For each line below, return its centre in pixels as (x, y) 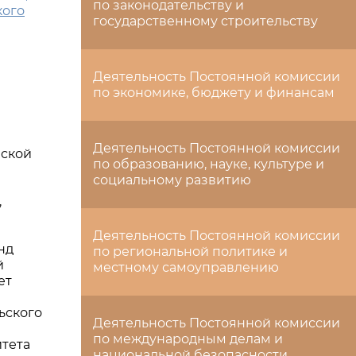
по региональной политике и (190, 252)
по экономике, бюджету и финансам (214, 93)
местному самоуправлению (186, 267)
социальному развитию (172, 180)
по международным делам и (188, 339)
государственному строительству (205, 21)
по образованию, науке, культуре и (209, 164)
